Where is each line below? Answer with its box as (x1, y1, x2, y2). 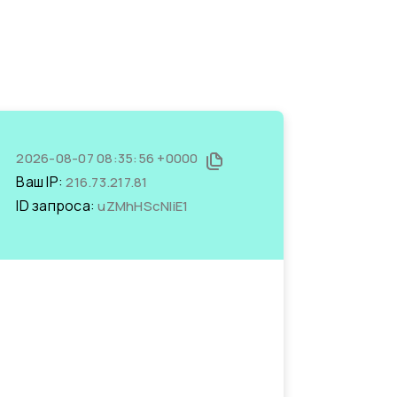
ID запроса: (16, 196, 98, 215)
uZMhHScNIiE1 (97, 197, 189, 215)
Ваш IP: (16, 172, 66, 191)
